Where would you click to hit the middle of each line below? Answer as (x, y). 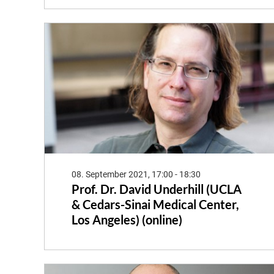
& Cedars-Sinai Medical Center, (155, 204)
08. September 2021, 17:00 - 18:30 (136, 174)
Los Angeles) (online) (127, 219)
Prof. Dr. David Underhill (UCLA (157, 189)
